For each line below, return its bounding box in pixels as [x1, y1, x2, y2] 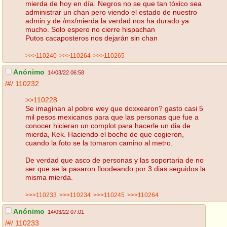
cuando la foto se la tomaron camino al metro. [25, 138, 173, 147]
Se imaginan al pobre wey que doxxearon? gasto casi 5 [25, 104, 203, 112]
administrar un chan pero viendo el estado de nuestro [25, 8, 197, 16]
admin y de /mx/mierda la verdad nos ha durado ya [25, 16, 189, 25]
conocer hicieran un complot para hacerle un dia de [25, 121, 191, 130]
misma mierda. [25, 173, 73, 181]
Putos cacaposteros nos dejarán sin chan [25, 33, 158, 42]
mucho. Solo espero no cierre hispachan [25, 25, 155, 33]
